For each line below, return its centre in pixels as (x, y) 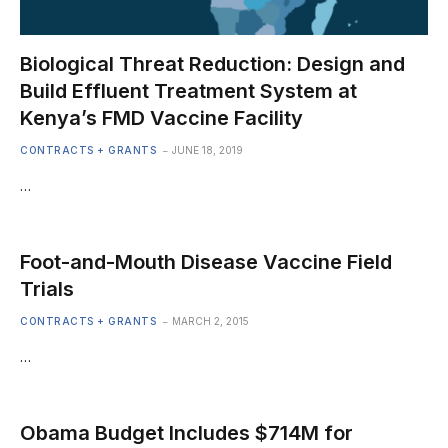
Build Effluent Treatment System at (188, 90)
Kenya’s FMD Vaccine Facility (161, 117)
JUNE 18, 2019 (207, 149)
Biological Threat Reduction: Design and (212, 63)
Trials (47, 288)
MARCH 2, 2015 (210, 320)
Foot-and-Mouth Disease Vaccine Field (206, 261)
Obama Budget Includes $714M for (186, 432)
